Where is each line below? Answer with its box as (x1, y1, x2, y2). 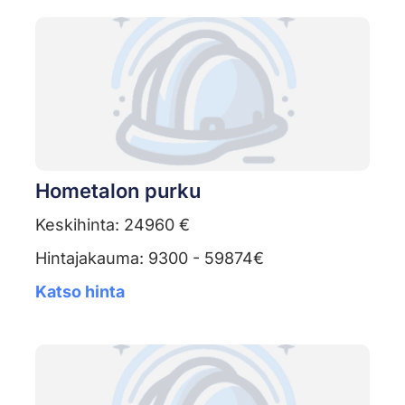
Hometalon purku (34, 179, 201, 203)
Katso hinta (34, 282, 125, 302)
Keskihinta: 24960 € (34, 215, 190, 235)
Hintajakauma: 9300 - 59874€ (34, 249, 264, 268)
